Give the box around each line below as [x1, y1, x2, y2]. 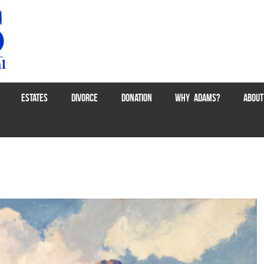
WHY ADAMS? [175, 91, 220, 104]
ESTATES [21, 91, 48, 104]
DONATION [121, 91, 152, 104]
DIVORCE [71, 91, 98, 104]
